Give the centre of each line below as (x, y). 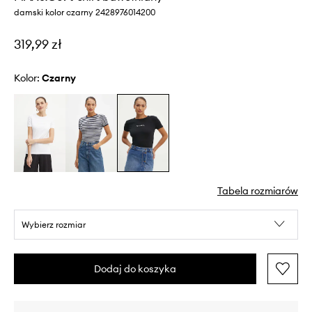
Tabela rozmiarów (258, 190)
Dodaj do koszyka (135, 268)
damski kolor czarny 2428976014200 (85, 12)
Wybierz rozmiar (54, 224)
